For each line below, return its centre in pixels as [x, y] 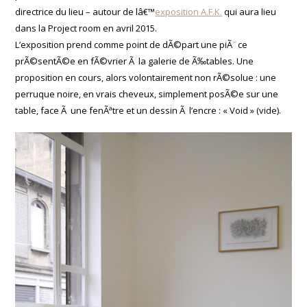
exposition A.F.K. [189, 12]
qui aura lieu [249, 12]
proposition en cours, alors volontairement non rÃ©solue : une [146, 78]
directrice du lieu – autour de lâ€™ [85, 12]
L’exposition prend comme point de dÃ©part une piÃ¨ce [132, 45]
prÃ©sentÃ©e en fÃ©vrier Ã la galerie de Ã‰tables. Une [135, 61]
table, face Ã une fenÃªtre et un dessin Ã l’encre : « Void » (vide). [148, 111]
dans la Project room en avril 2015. [86, 28]
